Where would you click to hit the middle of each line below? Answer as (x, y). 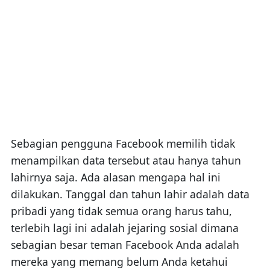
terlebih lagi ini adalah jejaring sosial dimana (124, 228)
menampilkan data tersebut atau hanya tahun (126, 160)
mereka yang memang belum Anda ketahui (119, 261)
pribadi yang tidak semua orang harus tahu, (121, 211)
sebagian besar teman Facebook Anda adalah (125, 244)
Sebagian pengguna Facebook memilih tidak (123, 143)
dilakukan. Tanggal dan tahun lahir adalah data (130, 194)
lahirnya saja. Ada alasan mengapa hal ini (115, 177)
